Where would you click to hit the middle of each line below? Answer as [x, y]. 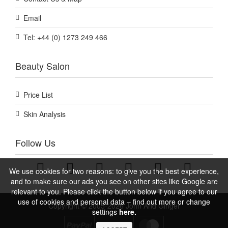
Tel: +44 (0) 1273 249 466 [65, 37]
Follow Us [35, 143]
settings [105, 212]
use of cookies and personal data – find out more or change [114, 202]
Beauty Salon [42, 66]
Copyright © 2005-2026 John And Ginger [114, 206]
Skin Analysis [45, 114]
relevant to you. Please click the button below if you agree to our [114, 191]
